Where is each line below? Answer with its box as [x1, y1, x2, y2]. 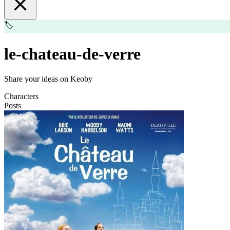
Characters [4, 92, 39, 101]
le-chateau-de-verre [4, 44, 141, 63]
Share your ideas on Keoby [4, 74, 92, 84]
